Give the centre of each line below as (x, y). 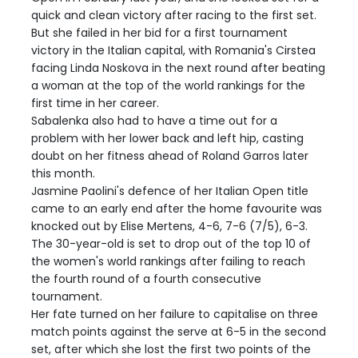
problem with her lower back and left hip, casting (167, 138)
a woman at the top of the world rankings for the (168, 85)
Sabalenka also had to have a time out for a (154, 120)
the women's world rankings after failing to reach (168, 261)
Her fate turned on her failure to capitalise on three (175, 314)
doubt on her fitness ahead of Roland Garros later (170, 155)
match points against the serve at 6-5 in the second (179, 331)
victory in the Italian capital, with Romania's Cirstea (173, 50)
